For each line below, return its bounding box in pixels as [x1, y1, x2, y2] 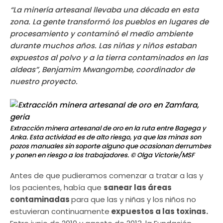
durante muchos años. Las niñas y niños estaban [10, 40, 197, 51]
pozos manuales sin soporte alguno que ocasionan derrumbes [10, 141, 211, 151]
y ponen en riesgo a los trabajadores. [10, 150, 129, 160]
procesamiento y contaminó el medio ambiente [10, 28, 193, 39]
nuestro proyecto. [10, 76, 78, 87]
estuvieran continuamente [10, 206, 110, 217]
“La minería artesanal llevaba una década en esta [10, 4, 199, 15]
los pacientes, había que [10, 182, 104, 193]
